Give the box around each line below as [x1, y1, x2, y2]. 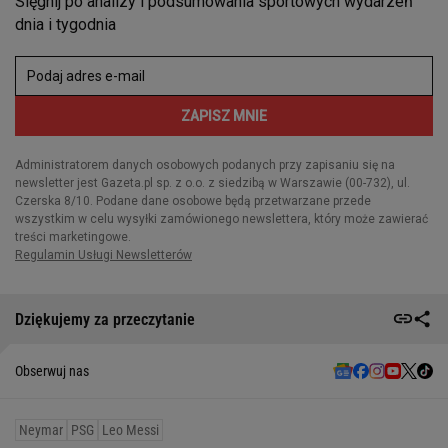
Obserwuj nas [15, 363, 89, 380]
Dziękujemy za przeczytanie [15, 309, 195, 329]
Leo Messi [102, 422, 159, 439]
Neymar [19, 422, 63, 439]
